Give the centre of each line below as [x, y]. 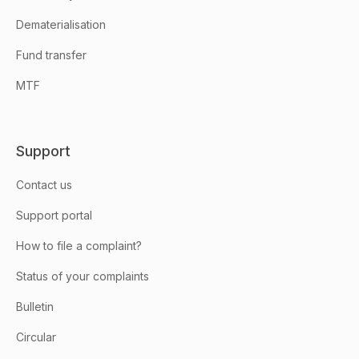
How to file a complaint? [79, 246]
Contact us [44, 185]
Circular [36, 337]
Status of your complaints [83, 276]
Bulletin [35, 307]
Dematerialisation [61, 24]
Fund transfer [51, 55]
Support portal [54, 215]
